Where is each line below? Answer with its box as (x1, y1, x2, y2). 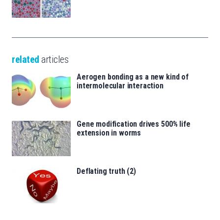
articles (39, 53, 68, 65)
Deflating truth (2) (77, 166, 136, 176)
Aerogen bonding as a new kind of (77, 72, 189, 82)
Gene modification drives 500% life (77, 119, 191, 129)
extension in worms (77, 128, 141, 137)
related (12, 53, 39, 65)
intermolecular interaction (77, 81, 164, 90)
